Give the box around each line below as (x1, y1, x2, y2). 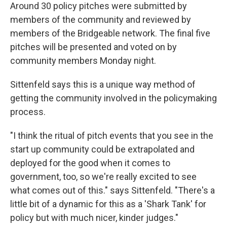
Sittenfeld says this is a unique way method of (10, 79, 196, 90)
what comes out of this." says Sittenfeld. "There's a (10, 185, 215, 196)
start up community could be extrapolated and (10, 144, 195, 155)
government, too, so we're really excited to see (10, 171, 197, 182)
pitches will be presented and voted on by (10, 42, 177, 53)
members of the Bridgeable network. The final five (10, 28, 210, 39)
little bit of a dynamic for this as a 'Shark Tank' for (10, 199, 206, 210)
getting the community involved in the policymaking (10, 93, 217, 104)
